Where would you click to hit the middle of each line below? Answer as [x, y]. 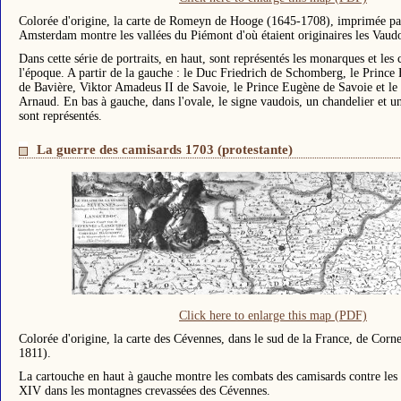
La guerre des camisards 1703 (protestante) [165, 149]
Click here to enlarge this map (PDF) [273, 316]
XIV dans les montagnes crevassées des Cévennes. [145, 391]
